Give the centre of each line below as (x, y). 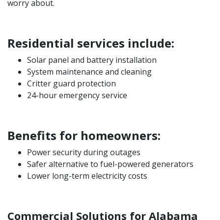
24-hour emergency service (77, 95)
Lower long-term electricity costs (87, 176)
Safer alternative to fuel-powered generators (110, 164)
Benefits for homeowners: (84, 135)
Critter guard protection (71, 83)
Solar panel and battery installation (92, 60)
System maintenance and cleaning (89, 71)
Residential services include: (91, 43)
